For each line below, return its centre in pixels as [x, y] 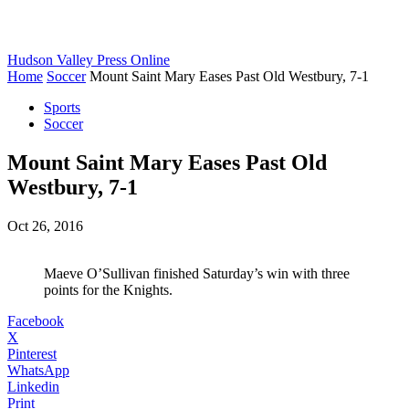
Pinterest [32, 353]
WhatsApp [38, 370]
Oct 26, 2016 [45, 225]
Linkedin [33, 386]
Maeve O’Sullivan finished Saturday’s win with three [197, 273]
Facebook [36, 320]
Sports [62, 107]
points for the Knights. [108, 289]
